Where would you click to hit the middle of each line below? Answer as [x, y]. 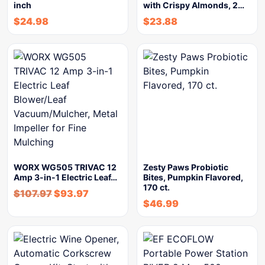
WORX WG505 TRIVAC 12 [65, 167]
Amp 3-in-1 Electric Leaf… [65, 177]
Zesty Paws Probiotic [186, 167]
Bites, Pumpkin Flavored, [193, 177]
